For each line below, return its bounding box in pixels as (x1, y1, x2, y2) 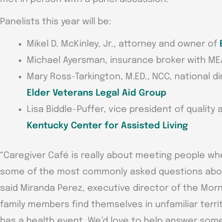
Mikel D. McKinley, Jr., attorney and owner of (27, 39, 220, 49)
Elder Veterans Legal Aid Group (27, 88, 166, 98)
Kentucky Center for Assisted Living (27, 121, 188, 130)
